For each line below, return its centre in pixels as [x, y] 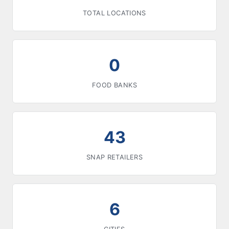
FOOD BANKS [114, 85]
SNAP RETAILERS [114, 157]
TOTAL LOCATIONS [114, 13]
